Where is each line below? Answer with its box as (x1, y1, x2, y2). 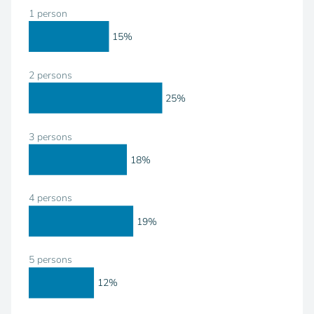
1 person (29, 6, 67, 20)
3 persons (29, 130, 72, 144)
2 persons (29, 68, 72, 82)
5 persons (29, 252, 72, 266)
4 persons (29, 191, 72, 205)
